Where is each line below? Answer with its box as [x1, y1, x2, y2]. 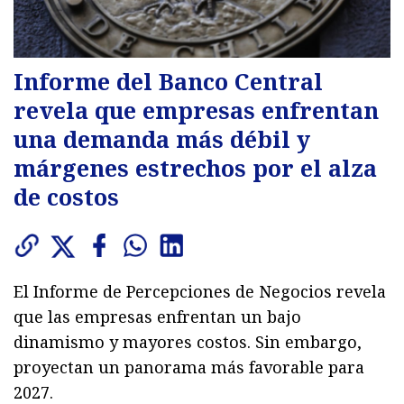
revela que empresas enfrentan [14, 94, 379, 125]
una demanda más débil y [14, 123, 310, 154]
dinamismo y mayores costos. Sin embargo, [14, 330, 362, 353]
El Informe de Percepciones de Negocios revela [14, 280, 386, 302]
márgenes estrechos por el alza [14, 151, 377, 183]
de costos [14, 180, 119, 212]
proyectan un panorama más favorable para [14, 355, 364, 378]
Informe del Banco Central [14, 65, 323, 96]
